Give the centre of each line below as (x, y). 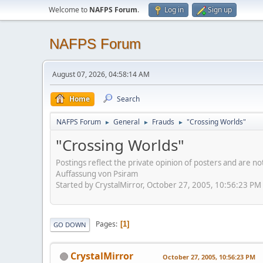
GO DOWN (70, 224)
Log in (174, 10)
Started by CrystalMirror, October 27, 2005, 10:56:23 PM (159, 185)
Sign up (220, 10)
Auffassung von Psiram (97, 173)
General (127, 122)
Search (128, 99)
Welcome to (69, 10)
